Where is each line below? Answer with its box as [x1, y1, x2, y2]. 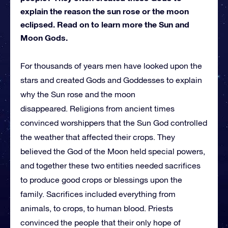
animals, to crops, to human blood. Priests [20, 203, 173, 213]
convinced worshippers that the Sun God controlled [20, 118, 207, 127]
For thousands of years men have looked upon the [20, 61, 202, 70]
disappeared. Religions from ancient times [20, 103, 175, 113]
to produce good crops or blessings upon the [20, 175, 182, 184]
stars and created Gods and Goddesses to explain [20, 75, 202, 84]
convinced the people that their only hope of [20, 217, 181, 227]
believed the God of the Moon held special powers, [20, 146, 205, 156]
